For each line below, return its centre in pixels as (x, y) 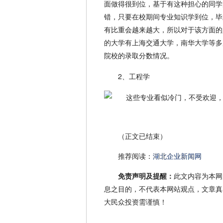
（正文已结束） (142, 137)
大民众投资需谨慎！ (135, 203)
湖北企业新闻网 (177, 157)
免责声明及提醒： (146, 177)
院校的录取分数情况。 (139, 56)
